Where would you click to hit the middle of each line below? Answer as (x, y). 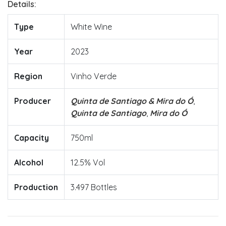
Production (36, 187)
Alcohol (29, 162)
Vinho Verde (94, 76)
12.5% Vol (88, 162)
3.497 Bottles (94, 187)
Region (28, 76)
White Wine (91, 27)
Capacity (32, 138)
